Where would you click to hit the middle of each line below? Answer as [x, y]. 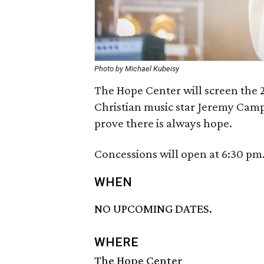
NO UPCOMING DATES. [153, 209]
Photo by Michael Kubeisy [137, 69]
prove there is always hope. [163, 123]
